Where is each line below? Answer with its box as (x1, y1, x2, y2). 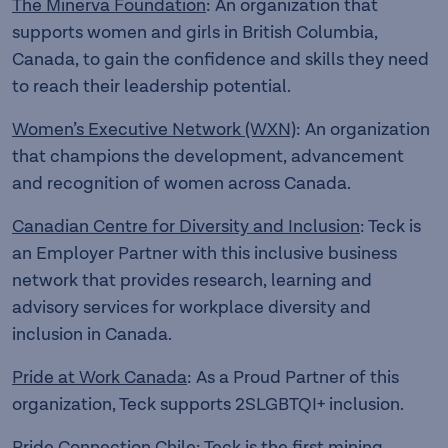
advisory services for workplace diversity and (12, 297, 371, 318)
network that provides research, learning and (12, 270, 372, 291)
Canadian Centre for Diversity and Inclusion (12, 216, 360, 237)
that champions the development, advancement (12, 146, 404, 167)
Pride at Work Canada (12, 367, 187, 388)
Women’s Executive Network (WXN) (12, 119, 296, 140)
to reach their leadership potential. (12, 76, 291, 97)
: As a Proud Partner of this (187, 367, 399, 388)
